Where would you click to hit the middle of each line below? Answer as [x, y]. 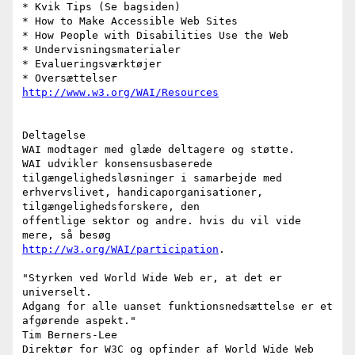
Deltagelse [54, 136]
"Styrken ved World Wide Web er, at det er [152, 278]
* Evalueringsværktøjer [92, 64]
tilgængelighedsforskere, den [111, 207]
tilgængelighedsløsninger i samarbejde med [152, 178]
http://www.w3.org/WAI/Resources [120, 93]
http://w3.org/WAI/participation [120, 250]
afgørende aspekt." [79, 321]
